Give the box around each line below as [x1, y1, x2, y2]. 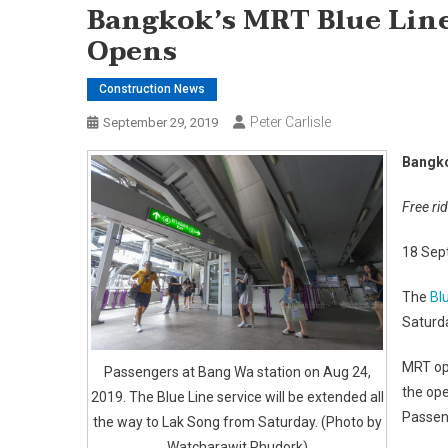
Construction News [99, 82, 205, 97]
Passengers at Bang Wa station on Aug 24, [103, 363, 371, 380]
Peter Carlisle [250, 114, 331, 131]
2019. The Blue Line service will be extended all [90, 388, 384, 405]
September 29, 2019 [103, 115, 218, 131]
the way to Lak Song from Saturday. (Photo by [92, 413, 382, 430]
